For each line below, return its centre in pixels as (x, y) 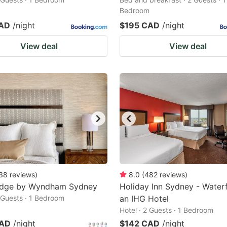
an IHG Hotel (144, 199)
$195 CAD (140, 25)
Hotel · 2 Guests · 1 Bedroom (166, 210)
